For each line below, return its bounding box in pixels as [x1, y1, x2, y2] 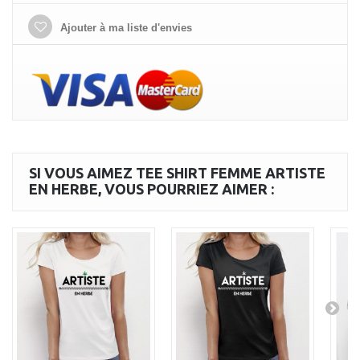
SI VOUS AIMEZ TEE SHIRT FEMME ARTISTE [29, 165, 325, 181]
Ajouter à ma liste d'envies [57, 22, 192, 34]
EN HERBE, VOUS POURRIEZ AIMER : [29, 181, 274, 197]
